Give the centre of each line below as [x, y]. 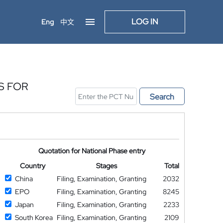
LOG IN [145, 22]
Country [32, 166]
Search [162, 97]
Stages [107, 166]
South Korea [34, 218]
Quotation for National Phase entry [92, 151]
